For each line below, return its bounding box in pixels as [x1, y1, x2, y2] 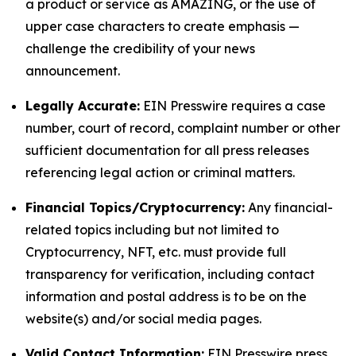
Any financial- [245, 199, 333, 215]
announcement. [25, 63, 120, 79]
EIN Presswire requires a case [140, 98, 326, 114]
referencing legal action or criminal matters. [25, 164, 295, 180]
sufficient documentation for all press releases [25, 142, 309, 158]
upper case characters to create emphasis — [25, 18, 300, 34]
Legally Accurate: [25, 98, 140, 114]
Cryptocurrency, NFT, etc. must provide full [25, 244, 286, 260]
